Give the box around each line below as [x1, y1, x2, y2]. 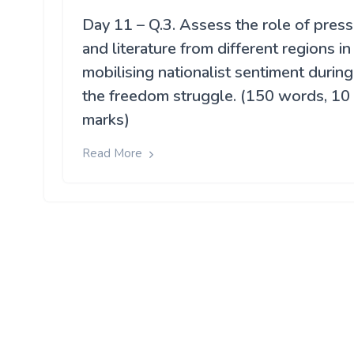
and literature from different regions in [82, 38, 351, 60]
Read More [82, 145, 145, 162]
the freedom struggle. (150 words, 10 [82, 85, 350, 107]
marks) [82, 109, 130, 131]
